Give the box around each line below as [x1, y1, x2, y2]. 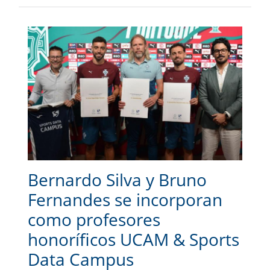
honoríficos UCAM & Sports [28, 228, 239, 251]
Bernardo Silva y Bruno [28, 168, 207, 192]
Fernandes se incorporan [28, 188, 222, 212]
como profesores [28, 208, 160, 231]
